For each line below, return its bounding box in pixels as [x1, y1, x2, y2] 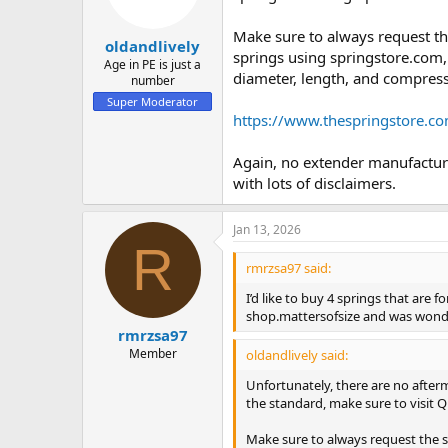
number [130, 72, 175, 89]
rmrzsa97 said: [246, 258, 331, 277]
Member [128, 345, 177, 362]
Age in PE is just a [104, 56, 201, 73]
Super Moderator [107, 94, 198, 109]
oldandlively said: [246, 346, 348, 364]
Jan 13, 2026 [233, 220, 301, 238]
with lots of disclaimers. [233, 172, 396, 193]
